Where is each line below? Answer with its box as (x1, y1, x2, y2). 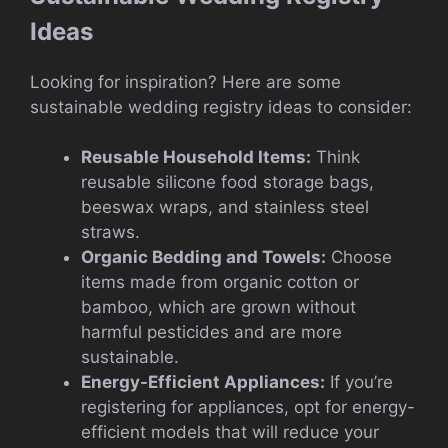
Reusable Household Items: (81, 147, 311, 168)
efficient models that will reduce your (81, 422, 379, 443)
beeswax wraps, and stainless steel (81, 197, 369, 218)
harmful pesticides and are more (81, 322, 342, 343)
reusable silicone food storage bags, (81, 172, 374, 193)
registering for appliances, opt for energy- (81, 397, 415, 418)
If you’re (325, 372, 393, 393)
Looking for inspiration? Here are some (30, 71, 341, 92)
